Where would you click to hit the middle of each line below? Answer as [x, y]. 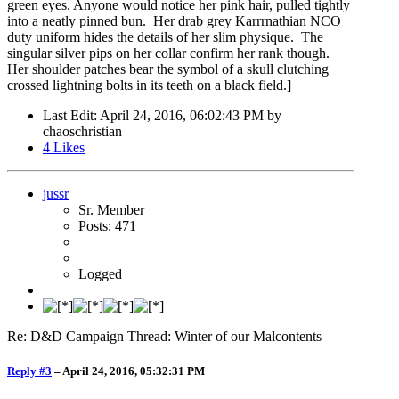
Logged [100, 273]
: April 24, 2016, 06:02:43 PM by [187, 115]
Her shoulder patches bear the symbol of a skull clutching [168, 69]
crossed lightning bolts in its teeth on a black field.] [149, 85]
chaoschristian [82, 131]
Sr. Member [111, 209]
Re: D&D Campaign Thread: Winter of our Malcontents [164, 336]
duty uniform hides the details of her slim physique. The [165, 37]
